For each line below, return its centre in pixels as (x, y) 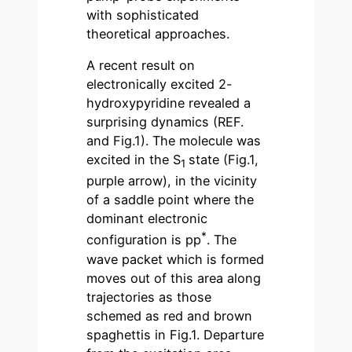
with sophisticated (143, 15)
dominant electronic (147, 219)
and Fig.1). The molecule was (174, 140)
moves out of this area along (174, 278)
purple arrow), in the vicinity (172, 181)
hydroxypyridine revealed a (169, 103)
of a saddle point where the (170, 200)
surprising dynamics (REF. (165, 121)
